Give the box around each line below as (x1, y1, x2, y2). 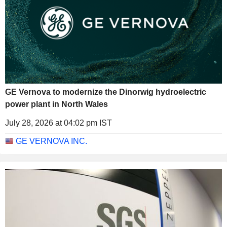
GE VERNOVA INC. (16, 137, 87, 145)
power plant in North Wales (5, 100, 108, 108)
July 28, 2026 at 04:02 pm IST (5, 119, 112, 127)
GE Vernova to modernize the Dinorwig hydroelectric (5, 88, 206, 96)
